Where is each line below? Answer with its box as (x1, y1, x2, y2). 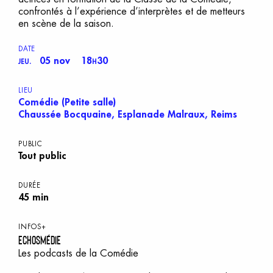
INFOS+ (18, 223, 46, 230)
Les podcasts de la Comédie (18, 248, 141, 258)
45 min (18, 192, 49, 202)
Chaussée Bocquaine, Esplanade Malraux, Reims (18, 109, 237, 119)
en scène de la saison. (18, 18, 114, 29)
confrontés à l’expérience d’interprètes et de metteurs (18, 6, 245, 16)
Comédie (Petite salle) (18, 97, 116, 107)
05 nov (40, 55, 70, 66)
